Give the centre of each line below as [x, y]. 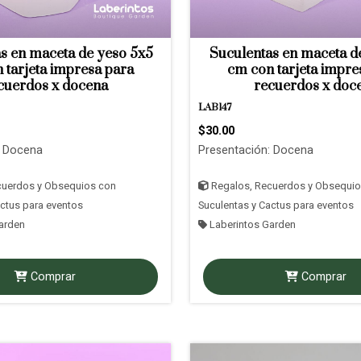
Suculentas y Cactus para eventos [276, 205]
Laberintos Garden [251, 225]
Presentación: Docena [256, 150]
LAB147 [215, 108]
